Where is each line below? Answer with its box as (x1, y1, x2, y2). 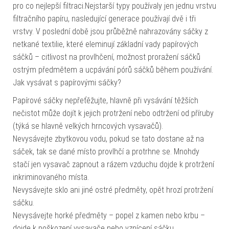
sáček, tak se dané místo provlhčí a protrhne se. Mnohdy (13, 147, 199, 157)
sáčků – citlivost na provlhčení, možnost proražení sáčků (13, 52, 200, 62)
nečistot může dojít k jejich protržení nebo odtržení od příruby (13, 108, 214, 119)
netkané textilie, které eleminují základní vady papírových (13, 39, 198, 50)
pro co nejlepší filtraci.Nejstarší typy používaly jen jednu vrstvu (13, 1, 216, 11)
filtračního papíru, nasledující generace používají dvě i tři (13, 14, 196, 24)
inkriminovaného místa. (13, 172, 89, 182)
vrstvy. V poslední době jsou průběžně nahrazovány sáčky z (13, 27, 208, 37)
